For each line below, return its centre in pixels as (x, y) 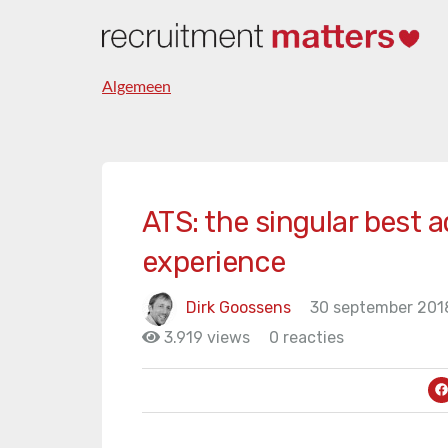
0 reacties (306, 337)
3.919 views (205, 337)
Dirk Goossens (238, 307)
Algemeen (136, 87)
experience (214, 262)
